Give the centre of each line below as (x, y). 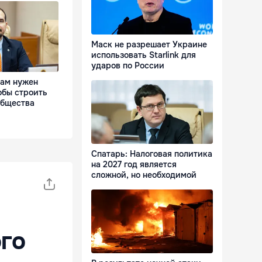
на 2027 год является (134, 165)
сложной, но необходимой (144, 175)
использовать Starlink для (144, 55)
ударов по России (128, 66)
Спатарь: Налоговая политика (152, 154)
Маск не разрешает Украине (149, 45)
